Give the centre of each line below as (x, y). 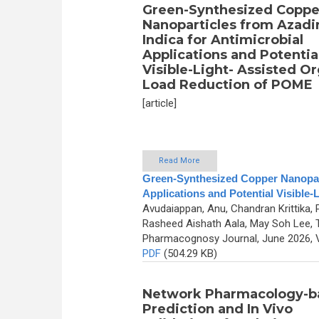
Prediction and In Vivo (217, 309)
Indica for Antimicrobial (223, 40)
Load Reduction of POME (227, 85)
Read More (179, 160)
